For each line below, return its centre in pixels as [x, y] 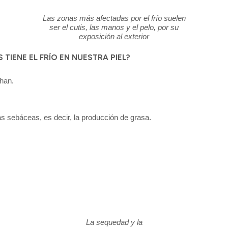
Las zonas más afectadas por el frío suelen [114, 18]
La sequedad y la [114, 222]
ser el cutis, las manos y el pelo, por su [114, 27]
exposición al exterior [114, 37]
